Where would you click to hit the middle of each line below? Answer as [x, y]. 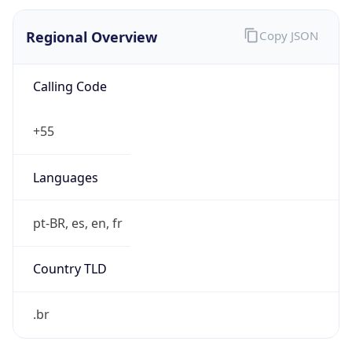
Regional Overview [92, 22]
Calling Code [70, 73]
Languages [65, 163]
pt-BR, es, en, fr [77, 209]
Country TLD [70, 255]
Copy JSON [288, 22]
